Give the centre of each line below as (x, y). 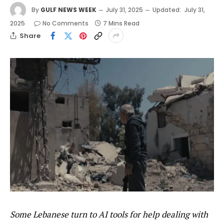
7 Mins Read (121, 23)
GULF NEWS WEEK (68, 9)
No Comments (65, 23)
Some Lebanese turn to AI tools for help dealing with (109, 214)
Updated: (167, 9)
